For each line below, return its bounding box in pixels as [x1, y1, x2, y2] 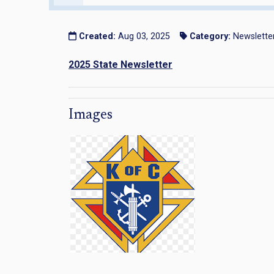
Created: [78, 31, 116, 42]
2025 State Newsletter [68, 58, 172, 70]
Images [68, 107, 113, 122]
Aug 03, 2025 [115, 31, 170, 42]
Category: [190, 31, 231, 42]
